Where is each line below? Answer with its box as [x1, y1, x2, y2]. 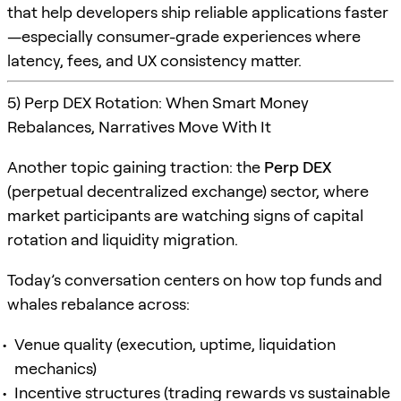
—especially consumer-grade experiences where [7, 26, 361, 46]
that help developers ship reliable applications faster [7, 2, 388, 21]
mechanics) [14, 358, 97, 378]
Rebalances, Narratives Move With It [7, 116, 271, 136]
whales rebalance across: [7, 294, 190, 313]
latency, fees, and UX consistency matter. [7, 50, 302, 70]
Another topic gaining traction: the [7, 157, 264, 176]
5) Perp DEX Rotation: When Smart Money [7, 92, 309, 112]
